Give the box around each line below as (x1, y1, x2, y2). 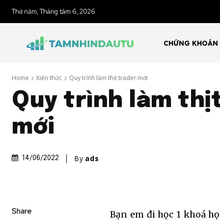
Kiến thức (36, 74, 62, 82)
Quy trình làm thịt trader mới (69, 74, 148, 82)
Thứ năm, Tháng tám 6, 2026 (12, 7, 95, 16)
